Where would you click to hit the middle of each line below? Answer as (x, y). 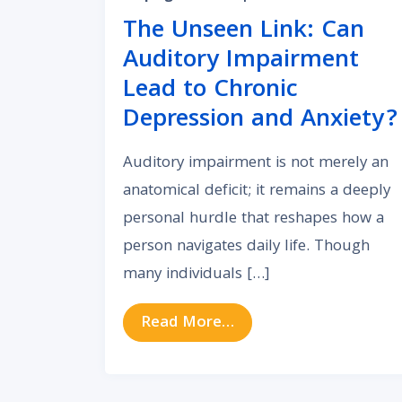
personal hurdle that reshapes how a (253, 219)
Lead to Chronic (210, 91)
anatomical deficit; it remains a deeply (257, 192)
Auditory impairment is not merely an (256, 164)
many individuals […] (197, 275)
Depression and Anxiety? (260, 121)
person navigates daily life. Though (246, 247)
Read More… (188, 324)
